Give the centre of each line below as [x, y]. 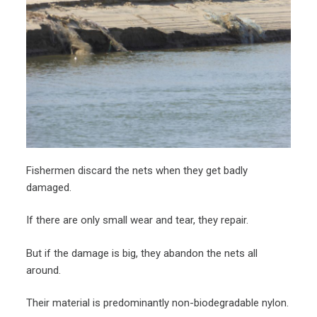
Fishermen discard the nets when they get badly [137, 170]
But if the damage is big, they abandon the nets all [142, 253]
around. [44, 270]
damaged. [49, 187]
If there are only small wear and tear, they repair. [138, 220]
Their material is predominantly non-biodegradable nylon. [158, 303]
